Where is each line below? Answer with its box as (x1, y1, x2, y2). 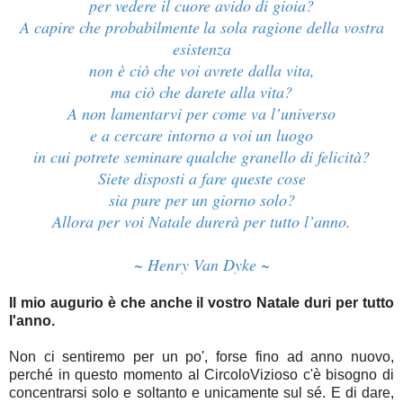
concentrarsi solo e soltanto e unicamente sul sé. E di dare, (9, 385, 394, 401)
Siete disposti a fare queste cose (97, 167, 306, 190)
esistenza (172, 38, 231, 60)
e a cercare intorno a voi (90, 124, 252, 147)
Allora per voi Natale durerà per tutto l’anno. (52, 210, 351, 233)
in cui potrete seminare (33, 146, 183, 168)
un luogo (255, 124, 313, 147)
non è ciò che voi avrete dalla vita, (88, 59, 315, 82)
